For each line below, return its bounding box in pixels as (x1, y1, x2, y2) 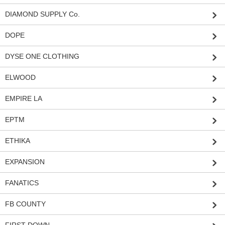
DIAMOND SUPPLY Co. (5, 10, 80, 19)
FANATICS (5, 179, 39, 187)
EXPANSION (5, 158, 45, 166)
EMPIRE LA (5, 94, 42, 103)
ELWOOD (5, 73, 36, 82)
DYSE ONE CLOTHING (5, 52, 79, 61)
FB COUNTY (5, 200, 46, 208)
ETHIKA (5, 137, 30, 145)
